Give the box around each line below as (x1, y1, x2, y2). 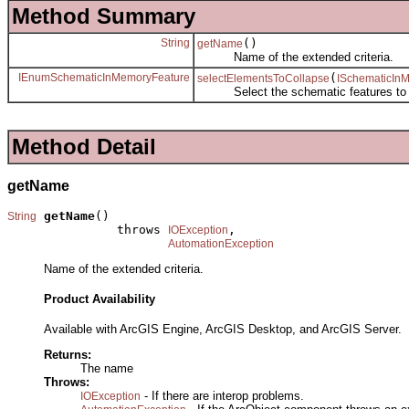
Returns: (44, 347, 91, 362)
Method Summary (12, 4, 195, 29)
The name (80, 361, 133, 375)
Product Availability (44, 291, 155, 306)
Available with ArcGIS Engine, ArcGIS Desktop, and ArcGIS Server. (44, 321, 402, 336)
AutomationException (168, 236, 274, 250)
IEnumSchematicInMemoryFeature (18, 71, 190, 85)
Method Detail (12, 133, 156, 159)
